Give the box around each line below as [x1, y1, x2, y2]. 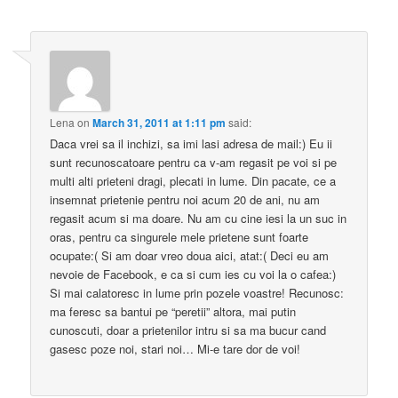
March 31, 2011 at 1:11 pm [92, 114, 227, 131]
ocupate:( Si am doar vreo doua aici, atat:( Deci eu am [50, 246, 330, 264]
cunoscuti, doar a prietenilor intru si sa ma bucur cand [50, 321, 327, 338]
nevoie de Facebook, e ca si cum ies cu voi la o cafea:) [50, 265, 337, 283]
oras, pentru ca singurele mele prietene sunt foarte [50, 227, 309, 245]
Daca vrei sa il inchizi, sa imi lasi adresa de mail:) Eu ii [50, 134, 333, 152]
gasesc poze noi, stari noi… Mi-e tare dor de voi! [50, 339, 301, 357]
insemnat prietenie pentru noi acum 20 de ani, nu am [50, 190, 321, 208]
